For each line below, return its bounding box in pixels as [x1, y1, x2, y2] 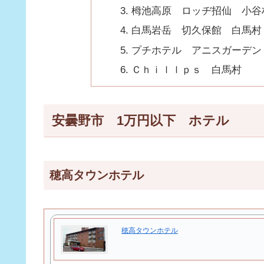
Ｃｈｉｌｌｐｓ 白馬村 [131, 64, 242, 76]
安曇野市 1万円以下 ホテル [51, 113, 229, 128]
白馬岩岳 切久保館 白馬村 [131, 25, 262, 37]
